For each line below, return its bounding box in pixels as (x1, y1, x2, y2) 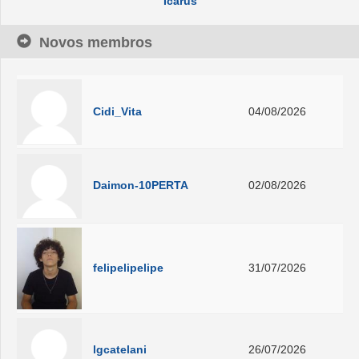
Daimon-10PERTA (93, 179, 189, 192)
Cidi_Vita (93, 104, 143, 118)
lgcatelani (93, 343, 147, 357)
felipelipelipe (93, 260, 164, 274)
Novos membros (39, 34, 152, 51)
